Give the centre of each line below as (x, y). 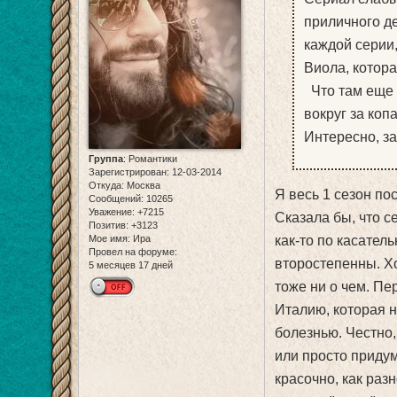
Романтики (152, 159)
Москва (142, 186)
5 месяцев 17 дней (131, 265)
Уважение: (112, 212)
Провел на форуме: (133, 252)
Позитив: (109, 226)
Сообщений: (116, 199)
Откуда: (106, 186)
